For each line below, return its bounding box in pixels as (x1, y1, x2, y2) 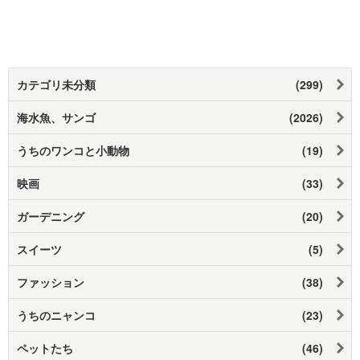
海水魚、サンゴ (17, 108, 96, 125)
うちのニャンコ (17, 306, 96, 323)
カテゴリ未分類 (17, 76, 96, 92)
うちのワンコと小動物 (17, 141, 129, 158)
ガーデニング (17, 207, 84, 224)
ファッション (17, 273, 84, 290)
